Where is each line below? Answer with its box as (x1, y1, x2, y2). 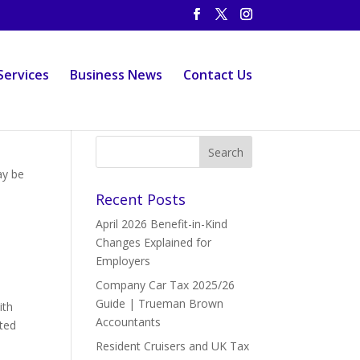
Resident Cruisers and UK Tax (96, 338, 250, 354)
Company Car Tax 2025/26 (96, 277, 235, 292)
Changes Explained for (96, 235, 212, 250)
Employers (96, 253, 151, 268)
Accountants (96, 314, 162, 329)
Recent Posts (96, 190, 186, 209)
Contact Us (182, 66, 252, 84)
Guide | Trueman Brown (96, 296, 224, 311)
